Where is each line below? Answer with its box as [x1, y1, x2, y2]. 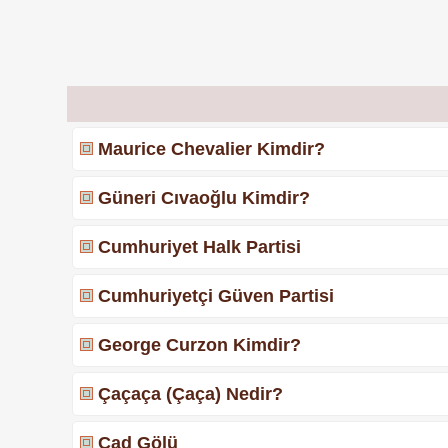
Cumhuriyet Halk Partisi [98, 236, 302, 257]
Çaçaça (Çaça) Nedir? [98, 383, 284, 404]
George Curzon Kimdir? [98, 334, 302, 355]
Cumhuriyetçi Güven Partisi [98, 285, 335, 306]
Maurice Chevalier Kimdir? [98, 138, 326, 159]
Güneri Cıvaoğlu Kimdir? [98, 187, 311, 208]
